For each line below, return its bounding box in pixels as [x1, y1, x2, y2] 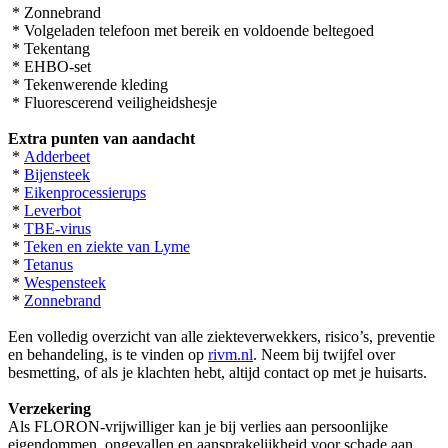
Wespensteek [24, 273, 106, 291]
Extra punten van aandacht [8, 129, 199, 147]
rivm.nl [208, 345, 253, 363]
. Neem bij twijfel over [253, 345, 395, 363]
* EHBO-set [8, 57, 95, 75]
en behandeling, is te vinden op [8, 345, 208, 363]
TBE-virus [24, 219, 91, 237]
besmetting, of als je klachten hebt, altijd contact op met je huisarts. [8, 363, 439, 381]
